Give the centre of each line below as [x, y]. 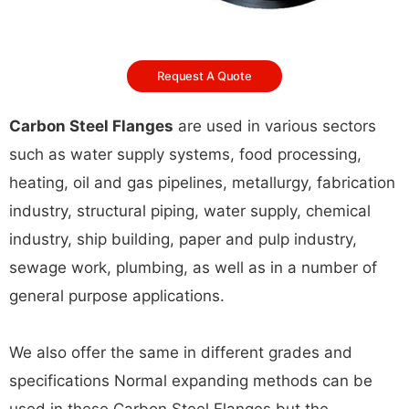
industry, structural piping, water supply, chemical [190, 211]
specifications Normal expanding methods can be [191, 381]
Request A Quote [204, 76]
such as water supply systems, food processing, [185, 155]
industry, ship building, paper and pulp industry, [183, 240]
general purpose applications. [117, 296]
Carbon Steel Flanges [91, 126]
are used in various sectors [275, 126]
